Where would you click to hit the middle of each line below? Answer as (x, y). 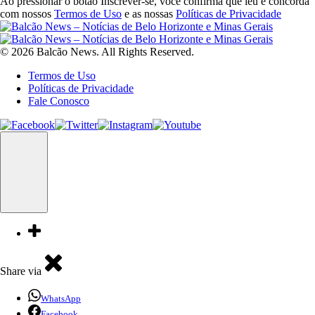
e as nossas (149, 13)
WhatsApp (61, 298)
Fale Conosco (59, 101)
